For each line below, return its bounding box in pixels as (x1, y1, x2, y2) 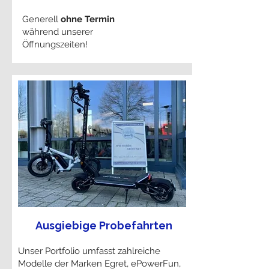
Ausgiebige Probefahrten (35, 219, 172, 232)
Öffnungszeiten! (22, 39, 88, 50)
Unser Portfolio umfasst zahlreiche (18, 246, 160, 256)
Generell (22, 14, 61, 25)
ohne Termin (61, 14, 115, 25)
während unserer (22, 26, 93, 37)
